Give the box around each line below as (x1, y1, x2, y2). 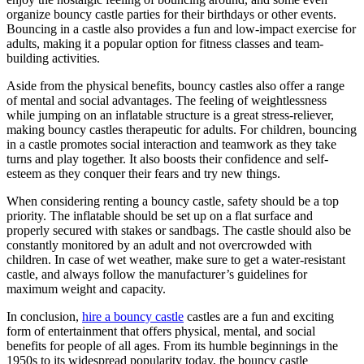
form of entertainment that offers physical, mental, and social (6, 323, 315, 338)
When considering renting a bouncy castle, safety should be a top (6, 193, 339, 208)
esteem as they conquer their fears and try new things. (6, 166, 280, 180)
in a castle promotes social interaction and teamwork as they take (6, 136, 336, 151)
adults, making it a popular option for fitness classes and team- (6, 36, 323, 50)
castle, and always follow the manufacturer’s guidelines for (6, 266, 307, 281)
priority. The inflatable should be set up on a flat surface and (6, 208, 313, 223)
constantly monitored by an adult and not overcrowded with (6, 237, 312, 252)
